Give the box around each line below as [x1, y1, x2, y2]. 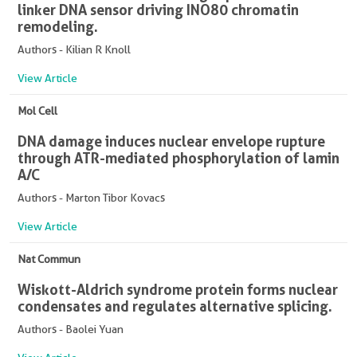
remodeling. [18, 18, 98, 36]
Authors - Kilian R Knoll [18, 43, 131, 57]
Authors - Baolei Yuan [18, 323, 124, 336]
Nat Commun [18, 253, 80, 266]
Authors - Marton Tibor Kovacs [18, 191, 165, 205]
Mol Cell [18, 104, 57, 118]
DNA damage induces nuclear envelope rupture [18, 132, 325, 151]
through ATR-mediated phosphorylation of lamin [18, 149, 339, 167]
